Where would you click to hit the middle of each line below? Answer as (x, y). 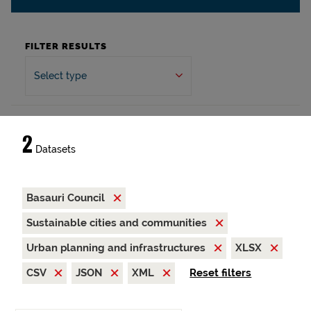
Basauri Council (67, 198)
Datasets (54, 149)
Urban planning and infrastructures (117, 248)
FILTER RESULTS (66, 46)
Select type (60, 76)
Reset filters (221, 273)
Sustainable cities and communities (118, 223)
